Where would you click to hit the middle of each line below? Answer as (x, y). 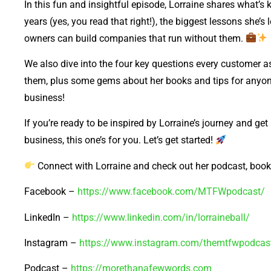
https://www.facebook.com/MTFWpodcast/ (171, 192)
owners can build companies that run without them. (135, 38)
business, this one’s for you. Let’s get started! (120, 140)
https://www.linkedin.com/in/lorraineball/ (161, 217)
